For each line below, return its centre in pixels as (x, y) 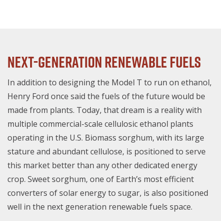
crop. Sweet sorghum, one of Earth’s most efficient (101, 179)
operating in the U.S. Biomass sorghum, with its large (106, 138)
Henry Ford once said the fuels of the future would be (106, 96)
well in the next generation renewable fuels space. (100, 207)
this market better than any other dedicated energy (102, 166)
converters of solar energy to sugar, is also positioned (108, 193)
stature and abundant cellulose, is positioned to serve (107, 152)
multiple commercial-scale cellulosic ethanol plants (100, 124)
